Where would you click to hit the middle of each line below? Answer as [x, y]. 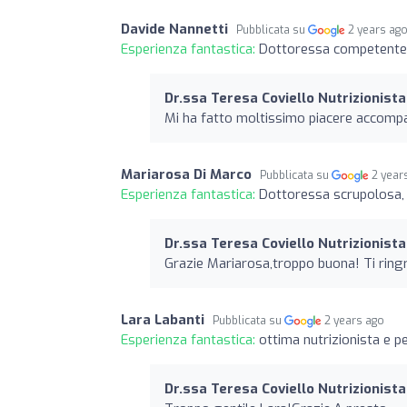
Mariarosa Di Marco [186, 174]
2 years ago [355, 320]
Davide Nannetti [174, 29]
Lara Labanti [163, 319]
